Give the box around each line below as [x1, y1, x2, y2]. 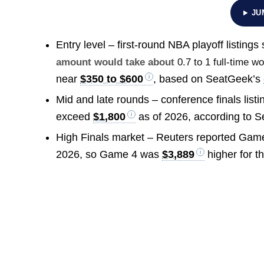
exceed [56, 111, 94, 123]
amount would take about [56, 57, 178, 68]
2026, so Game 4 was [56, 148, 163, 161]
